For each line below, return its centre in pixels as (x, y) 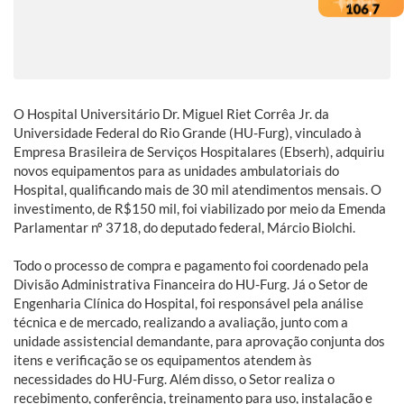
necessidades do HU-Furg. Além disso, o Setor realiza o (174, 378)
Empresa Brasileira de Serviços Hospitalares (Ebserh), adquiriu (199, 151)
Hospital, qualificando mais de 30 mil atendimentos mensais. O (197, 189)
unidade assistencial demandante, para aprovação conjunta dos (199, 340)
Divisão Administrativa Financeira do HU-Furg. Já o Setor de (191, 284)
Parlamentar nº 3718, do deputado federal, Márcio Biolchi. (187, 227)
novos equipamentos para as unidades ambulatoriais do (176, 170)
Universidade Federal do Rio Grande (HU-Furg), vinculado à (188, 132)
